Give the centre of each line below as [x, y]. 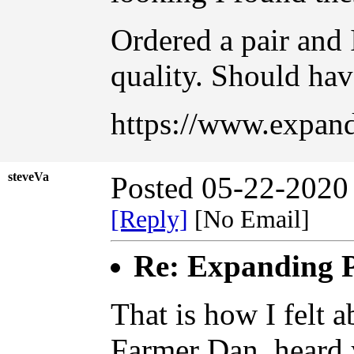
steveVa [33, 176]
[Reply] [149, 219]
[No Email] [255, 219]
